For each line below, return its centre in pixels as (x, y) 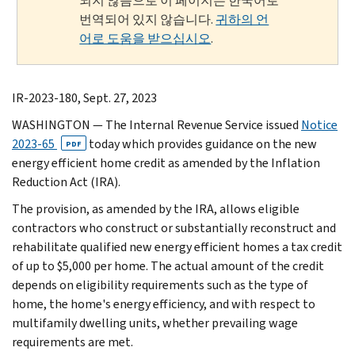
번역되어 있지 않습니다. (148, 19)
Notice (319, 124)
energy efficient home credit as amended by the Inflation (166, 162)
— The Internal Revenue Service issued (197, 124)
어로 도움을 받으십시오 (145, 38)
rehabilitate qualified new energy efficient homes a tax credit (177, 246)
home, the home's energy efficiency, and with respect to (164, 303)
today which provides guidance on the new (202, 143)
